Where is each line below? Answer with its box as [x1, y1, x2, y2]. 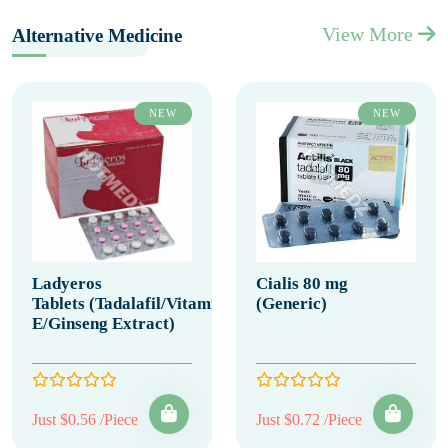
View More [322, 23, 418, 45]
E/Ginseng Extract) [32, 314, 175, 333]
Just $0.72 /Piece [256, 411, 362, 428]
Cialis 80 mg [256, 274, 348, 293]
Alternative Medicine [12, 25, 182, 46]
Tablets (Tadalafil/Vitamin [32, 294, 225, 313]
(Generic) [256, 294, 327, 313]
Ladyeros [32, 274, 102, 293]
